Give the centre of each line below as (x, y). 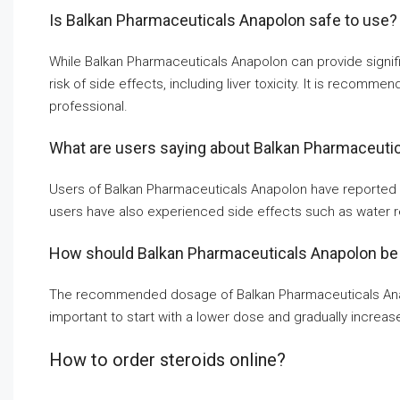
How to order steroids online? (167, 360)
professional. (88, 107)
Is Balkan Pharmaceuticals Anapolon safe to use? (223, 21)
